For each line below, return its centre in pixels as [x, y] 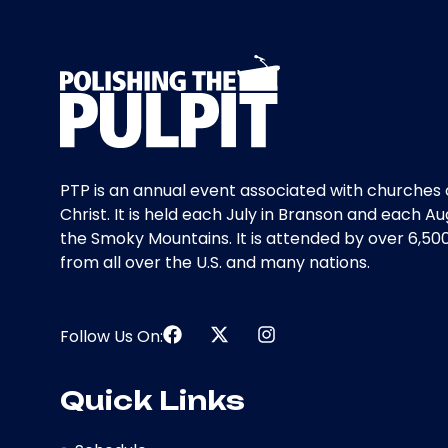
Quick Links [152, 400]
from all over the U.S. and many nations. [215, 263]
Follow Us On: [111, 337]
